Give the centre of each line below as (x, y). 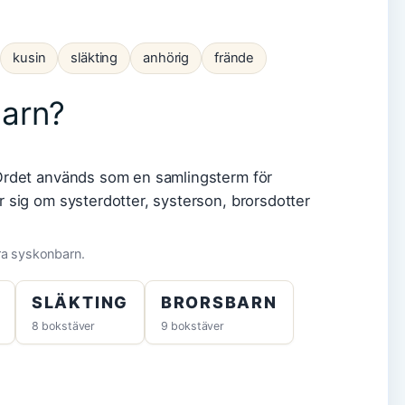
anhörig (166, 57)
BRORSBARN (219, 302)
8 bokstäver (63, 325)
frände (235, 57)
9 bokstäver (192, 325)
